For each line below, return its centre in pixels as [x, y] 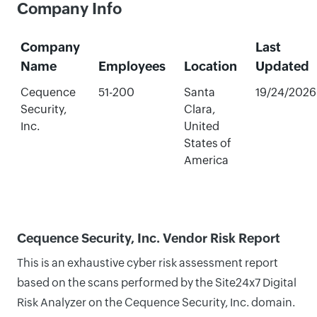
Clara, [199, 109]
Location [210, 66]
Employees [132, 66]
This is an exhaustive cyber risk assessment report [148, 263]
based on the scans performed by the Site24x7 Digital [157, 283]
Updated [282, 66]
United [201, 126]
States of [207, 143]
